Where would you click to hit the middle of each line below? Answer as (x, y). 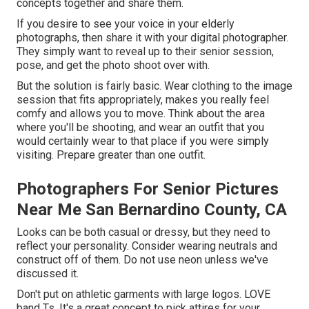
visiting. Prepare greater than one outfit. (111, 155)
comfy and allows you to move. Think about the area (141, 114)
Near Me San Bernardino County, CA (152, 210)
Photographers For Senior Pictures (148, 189)
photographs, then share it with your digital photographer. (152, 38)
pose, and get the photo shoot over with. (113, 66)
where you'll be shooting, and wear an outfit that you (140, 128)
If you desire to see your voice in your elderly (126, 24)
